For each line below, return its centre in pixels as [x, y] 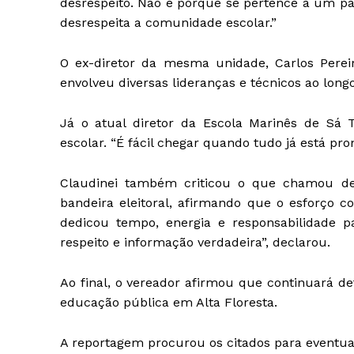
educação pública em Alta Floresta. [169, 303]
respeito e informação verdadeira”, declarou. [195, 243]
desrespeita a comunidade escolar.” [168, 23]
